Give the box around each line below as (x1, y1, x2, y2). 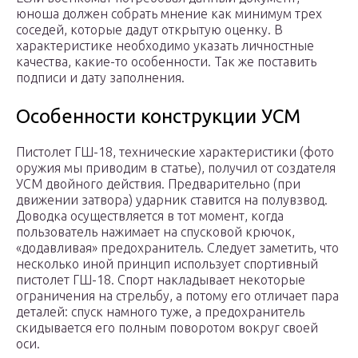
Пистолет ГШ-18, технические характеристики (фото (16, 145, 334, 160)
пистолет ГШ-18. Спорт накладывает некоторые (16, 272, 305, 288)
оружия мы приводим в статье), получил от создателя (16, 161, 336, 176)
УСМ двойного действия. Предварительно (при (16, 177, 300, 192)
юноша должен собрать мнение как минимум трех (16, 6, 322, 22)
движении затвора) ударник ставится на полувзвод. (16, 193, 328, 208)
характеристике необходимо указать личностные (16, 38, 314, 54)
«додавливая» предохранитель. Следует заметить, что (16, 241, 339, 256)
